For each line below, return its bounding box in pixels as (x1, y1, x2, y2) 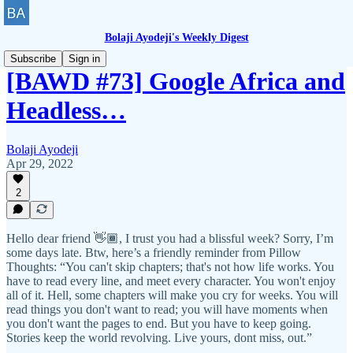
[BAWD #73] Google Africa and (6, 67, 345, 96)
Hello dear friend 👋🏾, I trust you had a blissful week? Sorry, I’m (6, 232, 333, 245)
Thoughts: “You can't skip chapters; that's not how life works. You (6, 260, 334, 273)
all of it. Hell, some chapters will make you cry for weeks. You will (6, 288, 338, 302)
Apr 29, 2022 (6, 156, 73, 170)
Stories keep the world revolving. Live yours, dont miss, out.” (6, 331, 312, 344)
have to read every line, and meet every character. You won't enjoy (6, 274, 336, 288)
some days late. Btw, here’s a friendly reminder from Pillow (6, 246, 301, 259)
